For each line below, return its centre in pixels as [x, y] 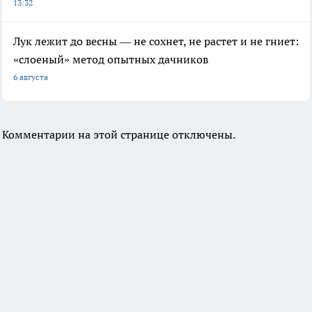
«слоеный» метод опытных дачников [111, 60]
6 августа [31, 77]
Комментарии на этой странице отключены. [119, 135]
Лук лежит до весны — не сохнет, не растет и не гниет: [156, 41]
